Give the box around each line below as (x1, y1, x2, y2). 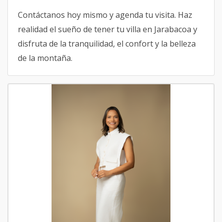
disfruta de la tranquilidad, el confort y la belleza (18, 38, 196, 49)
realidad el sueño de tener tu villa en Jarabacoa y (18, 24, 197, 35)
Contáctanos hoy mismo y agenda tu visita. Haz (18, 9, 192, 20)
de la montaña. (18, 53, 72, 63)
